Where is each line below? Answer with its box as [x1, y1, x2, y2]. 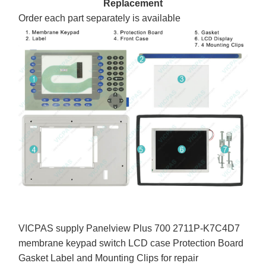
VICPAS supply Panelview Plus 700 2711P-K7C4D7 [18, 223, 240, 233]
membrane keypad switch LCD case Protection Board [18, 237, 244, 248]
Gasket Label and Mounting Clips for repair [18, 252, 199, 263]
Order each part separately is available [18, 13, 181, 24]
